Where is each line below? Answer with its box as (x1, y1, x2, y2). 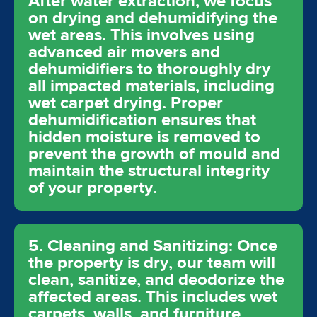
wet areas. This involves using (28, 24, 255, 46)
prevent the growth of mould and (28, 143, 280, 165)
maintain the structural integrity (28, 160, 270, 182)
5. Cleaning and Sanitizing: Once (28, 235, 277, 257)
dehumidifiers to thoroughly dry (28, 58, 270, 80)
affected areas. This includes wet (28, 286, 277, 308)
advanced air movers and (28, 41, 220, 63)
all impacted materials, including (28, 75, 275, 97)
